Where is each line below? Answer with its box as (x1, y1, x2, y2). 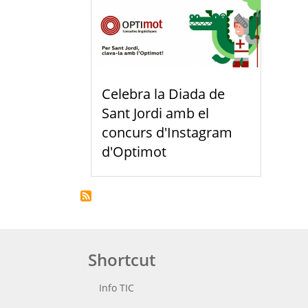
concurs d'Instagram (102, 122, 232, 142)
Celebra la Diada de (102, 84, 225, 103)
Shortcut (88, 247, 155, 271)
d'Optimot (102, 142, 166, 161)
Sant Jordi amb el (102, 103, 209, 122)
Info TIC (99, 280, 134, 294)
